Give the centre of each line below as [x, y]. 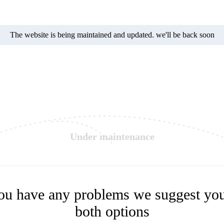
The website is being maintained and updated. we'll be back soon [112, 35]
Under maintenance [112, 136]
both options [112, 211]
